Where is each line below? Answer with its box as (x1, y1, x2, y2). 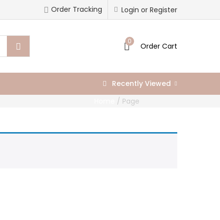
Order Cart (140, 41, 177, 51)
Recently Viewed (110, 79, 173, 88)
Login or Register (121, 5, 177, 15)
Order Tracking (51, 4, 102, 14)
